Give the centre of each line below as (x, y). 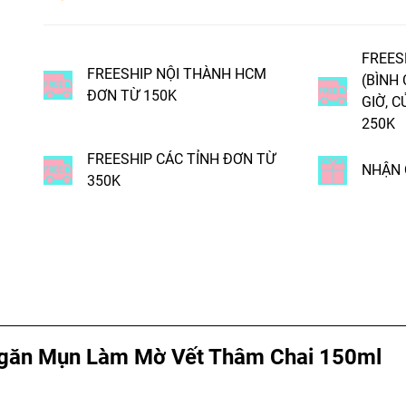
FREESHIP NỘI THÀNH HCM (177, 73)
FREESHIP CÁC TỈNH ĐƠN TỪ (181, 159)
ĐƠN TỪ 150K (132, 95)
